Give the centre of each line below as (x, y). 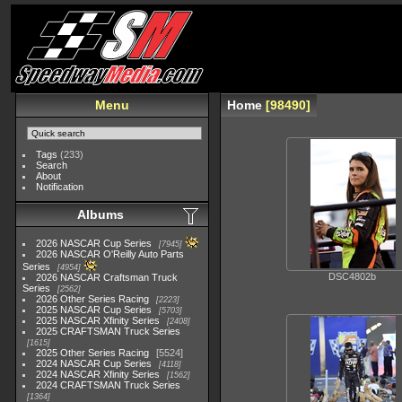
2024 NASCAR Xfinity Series (98, 374)
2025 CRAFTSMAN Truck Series (109, 331)
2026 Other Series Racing (93, 299)
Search (52, 165)
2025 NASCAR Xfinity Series (98, 320)
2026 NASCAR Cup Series (94, 243)
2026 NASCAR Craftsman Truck (107, 277)
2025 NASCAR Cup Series (94, 310)
